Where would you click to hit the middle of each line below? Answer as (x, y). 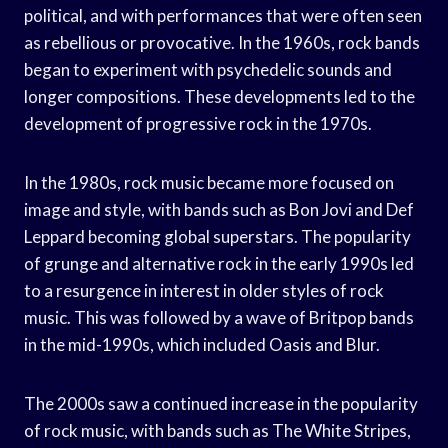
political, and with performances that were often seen (223, 15)
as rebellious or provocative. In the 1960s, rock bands (222, 42)
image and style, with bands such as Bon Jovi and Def (219, 209)
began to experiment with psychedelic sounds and (208, 69)
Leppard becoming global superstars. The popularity (217, 236)
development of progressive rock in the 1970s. (198, 123)
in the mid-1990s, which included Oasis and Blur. (202, 344)
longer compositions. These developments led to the (219, 96)
